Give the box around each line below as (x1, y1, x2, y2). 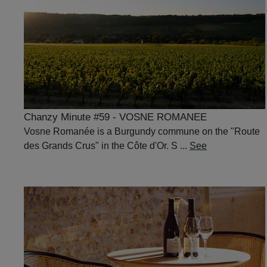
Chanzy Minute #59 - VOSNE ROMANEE (24, 111, 207, 123)
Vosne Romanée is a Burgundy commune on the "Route (24, 126, 260, 137)
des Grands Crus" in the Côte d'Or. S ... (24, 141, 190, 151)
